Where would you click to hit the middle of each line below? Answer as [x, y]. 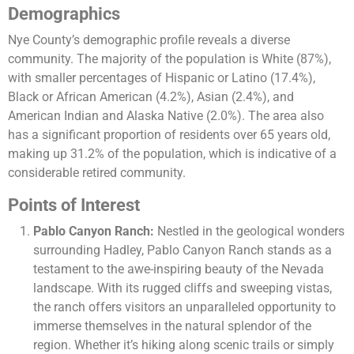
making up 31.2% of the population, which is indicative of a [172, 154]
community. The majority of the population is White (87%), [169, 59]
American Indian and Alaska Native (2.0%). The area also [166, 116]
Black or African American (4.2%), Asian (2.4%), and [151, 97]
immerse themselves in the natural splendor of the [172, 326]
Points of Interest [74, 205]
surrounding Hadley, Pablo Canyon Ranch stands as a [183, 250]
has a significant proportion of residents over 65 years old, [169, 135]
